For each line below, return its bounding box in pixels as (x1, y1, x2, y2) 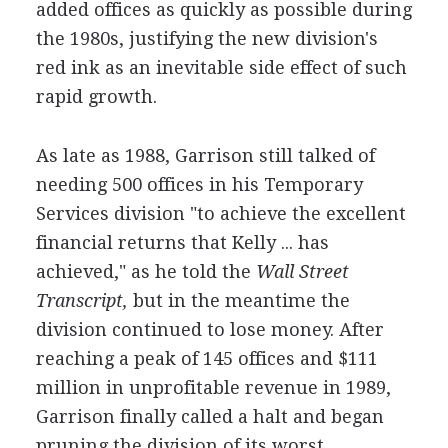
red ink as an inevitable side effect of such (35, 57, 407, 78)
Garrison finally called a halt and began (35, 406, 384, 427)
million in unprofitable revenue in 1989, (35, 377, 391, 398)
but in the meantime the (127, 290, 350, 311)
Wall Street (250, 261, 349, 282)
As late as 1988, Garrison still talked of (35, 145, 375, 166)
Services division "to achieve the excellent (35, 203, 406, 224)
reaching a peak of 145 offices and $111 (35, 348, 378, 369)
